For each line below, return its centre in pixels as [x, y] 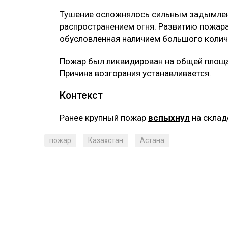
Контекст [82, 96]
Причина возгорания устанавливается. [135, 74]
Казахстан [106, 141]
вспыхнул [169, 118]
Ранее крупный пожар [104, 118]
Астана [152, 141]
